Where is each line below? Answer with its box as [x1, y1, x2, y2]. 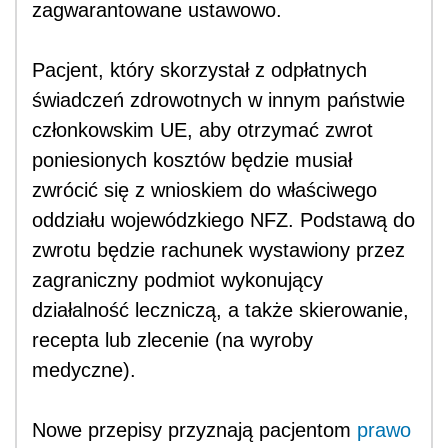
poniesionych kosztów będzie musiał [32, 148, 352, 171]
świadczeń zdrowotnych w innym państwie [32, 88, 405, 111]
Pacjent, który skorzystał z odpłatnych [32, 58, 367, 81]
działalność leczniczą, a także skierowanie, [32, 298, 409, 321]
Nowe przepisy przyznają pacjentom [32, 418, 357, 441]
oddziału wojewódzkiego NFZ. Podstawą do [32, 208, 415, 231]
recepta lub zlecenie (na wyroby [32, 328, 313, 351]
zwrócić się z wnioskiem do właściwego [32, 178, 377, 201]
